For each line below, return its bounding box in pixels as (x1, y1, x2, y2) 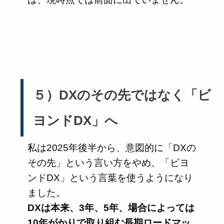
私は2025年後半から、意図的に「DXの (27, 142, 196, 153)
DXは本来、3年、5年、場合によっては (27, 202, 194, 213)
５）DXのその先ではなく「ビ (32, 87, 211, 102)
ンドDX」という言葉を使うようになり (27, 172, 193, 183)
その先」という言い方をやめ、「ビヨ (27, 157, 189, 168)
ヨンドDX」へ (32, 113, 118, 127)
